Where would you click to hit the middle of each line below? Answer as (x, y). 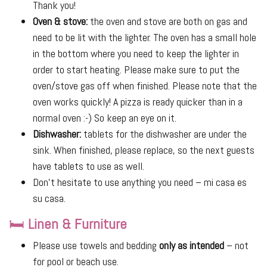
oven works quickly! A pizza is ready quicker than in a (138, 102)
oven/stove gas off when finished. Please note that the (145, 86)
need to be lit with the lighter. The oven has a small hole (145, 38)
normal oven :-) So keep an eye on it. (105, 118)
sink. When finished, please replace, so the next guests (144, 150)
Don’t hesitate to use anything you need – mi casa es (140, 182)
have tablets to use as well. (89, 166)
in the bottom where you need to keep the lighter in (136, 54)
